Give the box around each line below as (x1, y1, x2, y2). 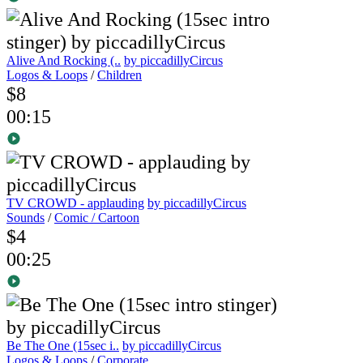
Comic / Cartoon (54, 211, 139, 225)
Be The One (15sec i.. (6, 339, 119, 353)
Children (97, 68, 142, 83)
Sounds (6, 211, 45, 225)
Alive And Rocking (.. (6, 53, 121, 68)
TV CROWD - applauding (6, 196, 144, 211)
